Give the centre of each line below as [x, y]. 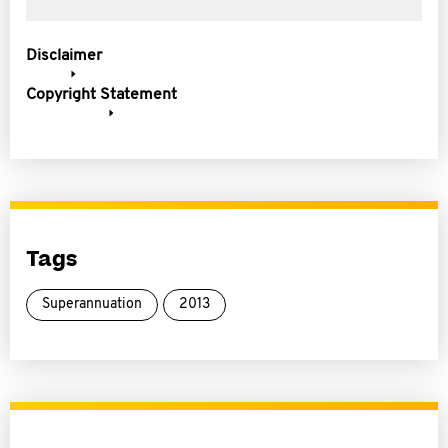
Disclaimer [64, 56]
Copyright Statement [101, 95]
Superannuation [92, 304]
